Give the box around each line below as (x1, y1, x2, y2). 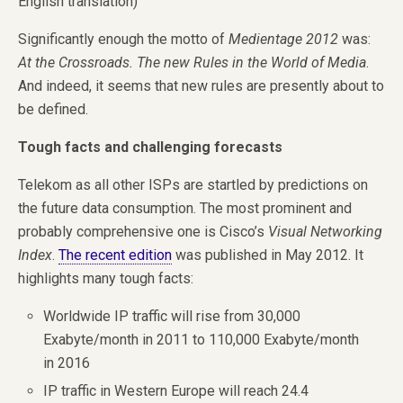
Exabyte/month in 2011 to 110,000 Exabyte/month (43, 331, 360, 349)
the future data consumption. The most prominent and (18, 200, 352, 218)
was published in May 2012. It (172, 246, 363, 264)
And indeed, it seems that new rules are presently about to (18, 77, 384, 95)
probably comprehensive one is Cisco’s (18, 223, 268, 241)
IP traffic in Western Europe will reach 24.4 (43, 381, 309, 399)
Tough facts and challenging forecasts (18, 139, 282, 157)
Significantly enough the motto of (18, 31, 228, 49)
